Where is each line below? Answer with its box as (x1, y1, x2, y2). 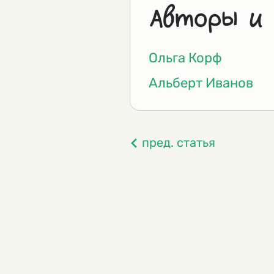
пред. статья (142, 135, 215, 150)
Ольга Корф (149, 50, 222, 67)
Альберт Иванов (149, 75, 253, 92)
